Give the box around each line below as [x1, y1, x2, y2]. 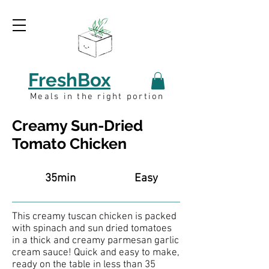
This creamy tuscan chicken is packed [12, 211, 177, 223]
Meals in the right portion [30, 91, 165, 102]
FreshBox [28, 69, 110, 91]
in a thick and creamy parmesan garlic [12, 235, 179, 247]
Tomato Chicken [12, 134, 127, 153]
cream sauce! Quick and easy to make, [12, 247, 180, 259]
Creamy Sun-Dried [12, 116, 143, 134]
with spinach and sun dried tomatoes [12, 223, 172, 235]
